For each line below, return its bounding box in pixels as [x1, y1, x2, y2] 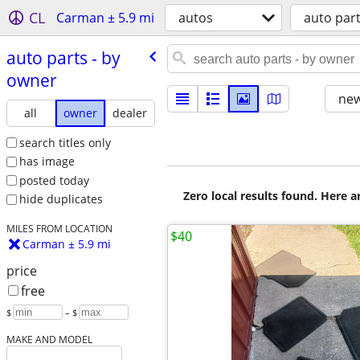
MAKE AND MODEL [6, 333, 92, 346]
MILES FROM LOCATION [6, 222, 112, 235]
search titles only [18, 134, 111, 150]
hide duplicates [18, 191, 103, 207]
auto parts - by [6, 46, 121, 69]
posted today [18, 172, 89, 188]
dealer [112, 104, 148, 121]
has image [18, 153, 75, 170]
